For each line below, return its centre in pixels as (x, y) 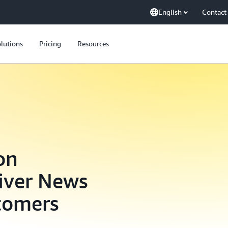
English (170, 12)
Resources (93, 44)
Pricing (50, 44)
